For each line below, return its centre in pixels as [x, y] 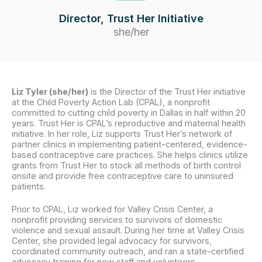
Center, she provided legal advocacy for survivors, [112, 241]
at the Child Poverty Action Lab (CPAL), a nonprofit [111, 102]
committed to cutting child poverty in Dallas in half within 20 [129, 112]
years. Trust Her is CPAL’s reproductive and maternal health [129, 123]
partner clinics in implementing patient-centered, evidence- [130, 144]
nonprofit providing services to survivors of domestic [117, 220]
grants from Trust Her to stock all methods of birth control [126, 165]
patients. [29, 186]
